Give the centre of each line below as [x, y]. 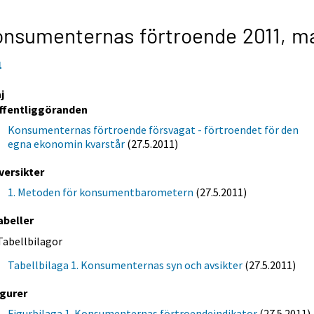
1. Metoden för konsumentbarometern [101, 192]
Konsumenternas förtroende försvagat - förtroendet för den [153, 129]
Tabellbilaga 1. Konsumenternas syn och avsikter [125, 265]
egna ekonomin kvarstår [67, 143]
